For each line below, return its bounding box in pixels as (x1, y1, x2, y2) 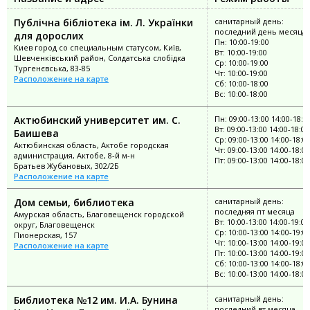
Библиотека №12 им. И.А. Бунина (14, 293, 178, 307)
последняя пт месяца (215, 206, 295, 217)
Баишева (14, 127, 59, 140)
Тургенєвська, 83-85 (14, 63, 90, 74)
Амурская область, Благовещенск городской (14, 209, 184, 220)
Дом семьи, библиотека (14, 196, 134, 210)
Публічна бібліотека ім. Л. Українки (14, 16, 193, 30)
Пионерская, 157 (14, 230, 77, 241)
